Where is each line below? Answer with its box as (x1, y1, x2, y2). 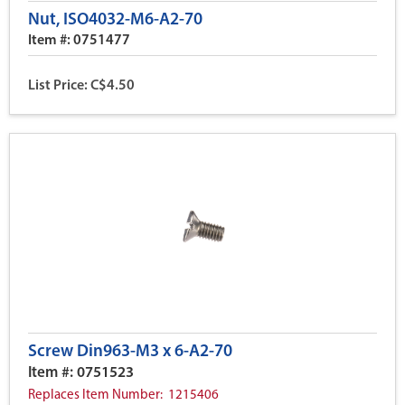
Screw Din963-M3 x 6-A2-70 (28, 344, 232, 361)
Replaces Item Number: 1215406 (28, 389, 219, 402)
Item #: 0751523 (28, 365, 134, 381)
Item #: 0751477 (28, 33, 130, 48)
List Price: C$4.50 (28, 79, 135, 93)
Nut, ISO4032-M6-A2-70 (28, 12, 202, 29)
